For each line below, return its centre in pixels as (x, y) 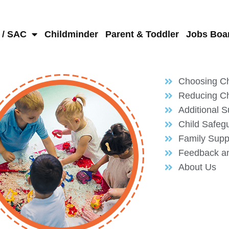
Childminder (71, 34)
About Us (198, 167)
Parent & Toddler (142, 34)
